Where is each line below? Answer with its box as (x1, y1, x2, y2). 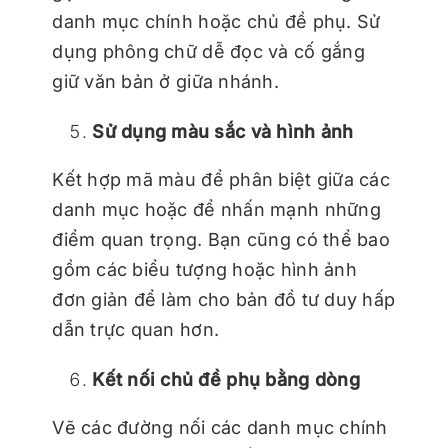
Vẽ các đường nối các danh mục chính (52, 417, 388, 439)
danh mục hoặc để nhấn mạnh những (52, 199, 381, 221)
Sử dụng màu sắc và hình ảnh (92, 121, 354, 143)
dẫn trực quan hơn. (52, 319, 220, 341)
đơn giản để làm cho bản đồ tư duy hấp (52, 289, 396, 311)
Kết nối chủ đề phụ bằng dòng (92, 369, 360, 391)
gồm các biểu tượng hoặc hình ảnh (52, 259, 357, 281)
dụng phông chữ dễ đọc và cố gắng (52, 41, 365, 63)
